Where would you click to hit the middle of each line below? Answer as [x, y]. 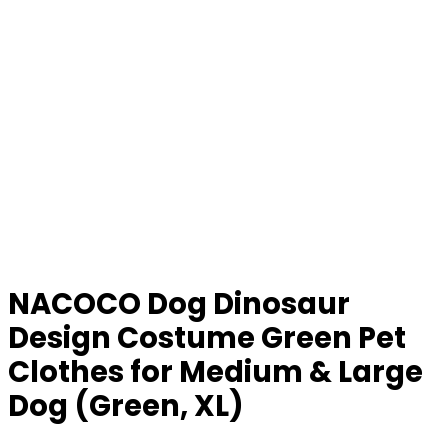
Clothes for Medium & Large [215, 372]
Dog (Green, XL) [126, 406]
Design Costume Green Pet [207, 338]
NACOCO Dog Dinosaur [179, 304]
